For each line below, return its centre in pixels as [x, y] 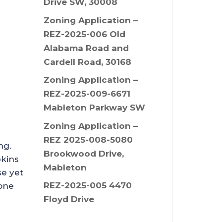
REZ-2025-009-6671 [87, 94]
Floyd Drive [69, 199]
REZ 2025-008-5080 [88, 139]
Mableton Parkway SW [94, 108]
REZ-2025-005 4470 [87, 186]
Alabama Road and [86, 48]
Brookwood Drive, [83, 153]
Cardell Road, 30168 [87, 62]
